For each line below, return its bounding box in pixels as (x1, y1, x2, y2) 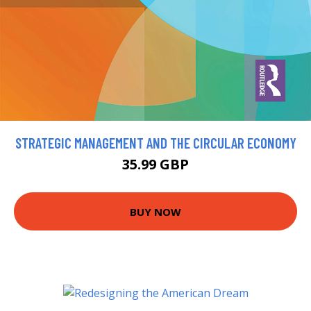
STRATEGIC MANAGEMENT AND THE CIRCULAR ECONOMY (15, 134, 296, 152)
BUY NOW (130, 204, 181, 219)
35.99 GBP (122, 155, 189, 174)
